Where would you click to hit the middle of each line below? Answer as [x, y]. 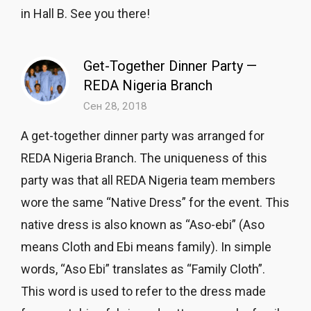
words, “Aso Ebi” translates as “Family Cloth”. [143, 269]
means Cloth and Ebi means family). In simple [146, 247]
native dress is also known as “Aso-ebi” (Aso [143, 225]
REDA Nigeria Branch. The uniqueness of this [144, 158]
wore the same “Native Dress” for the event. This [155, 202]
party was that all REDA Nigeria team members [148, 180]
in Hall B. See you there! [88, 14]
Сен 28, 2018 [115, 106]
